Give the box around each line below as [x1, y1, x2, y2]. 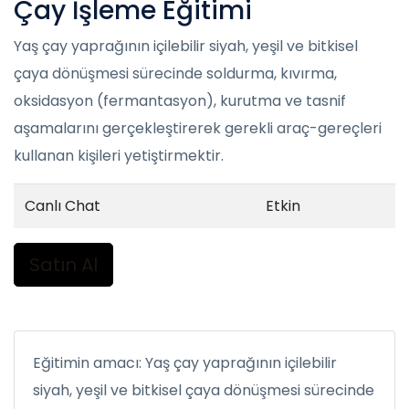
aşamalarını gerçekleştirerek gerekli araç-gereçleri [14, 118, 382, 139]
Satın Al [29, 252, 98, 278]
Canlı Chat [25, 195, 100, 216]
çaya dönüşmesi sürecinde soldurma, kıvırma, [14, 63, 337, 84]
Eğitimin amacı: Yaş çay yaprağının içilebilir [33, 352, 337, 373]
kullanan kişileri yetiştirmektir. [14, 145, 224, 166]
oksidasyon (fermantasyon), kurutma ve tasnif [14, 90, 346, 111]
